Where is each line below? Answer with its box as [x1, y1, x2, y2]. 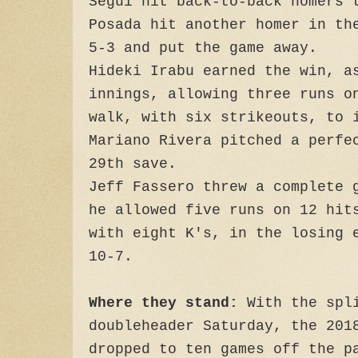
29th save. [89, 155, 177, 173]
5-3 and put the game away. [89, 39, 317, 57]
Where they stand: [89, 294, 238, 312]
